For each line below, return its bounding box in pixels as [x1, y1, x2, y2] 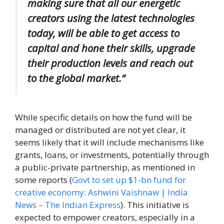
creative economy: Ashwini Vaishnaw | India [15, 186, 188, 198]
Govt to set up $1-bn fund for [72, 174, 186, 186]
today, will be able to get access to [27, 26, 179, 40]
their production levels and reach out [27, 56, 193, 70]
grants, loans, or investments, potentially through [15, 149, 209, 161]
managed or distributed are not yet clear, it [15, 124, 185, 136]
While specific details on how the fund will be [15, 111, 192, 123]
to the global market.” [27, 71, 125, 85]
